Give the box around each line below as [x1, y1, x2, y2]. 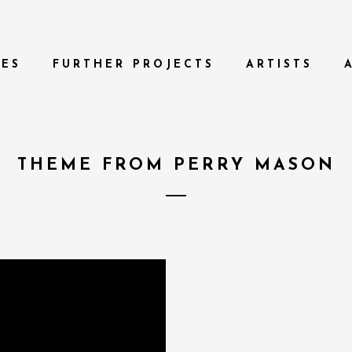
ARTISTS [246, 59, 313, 71]
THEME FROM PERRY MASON [16, 157, 335, 174]
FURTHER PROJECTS [53, 59, 214, 71]
